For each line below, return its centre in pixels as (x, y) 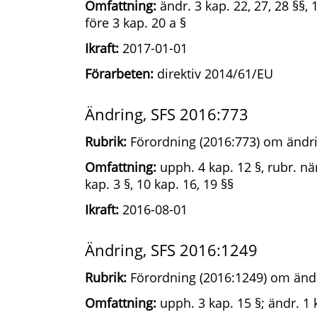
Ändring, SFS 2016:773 (167, 114)
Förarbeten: (119, 74)
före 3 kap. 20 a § (136, 23)
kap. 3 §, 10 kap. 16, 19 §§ (159, 184)
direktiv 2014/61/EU (213, 74)
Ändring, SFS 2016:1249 (171, 250)
